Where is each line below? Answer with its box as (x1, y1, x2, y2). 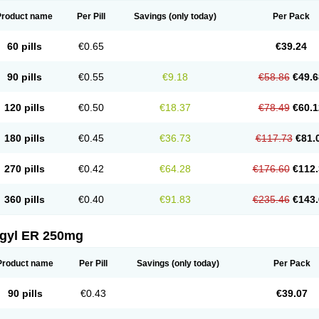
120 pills (4, 102, 45, 113)
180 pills (4, 132, 45, 144)
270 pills (4, 163, 45, 174)
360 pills (4, 194, 45, 205)
